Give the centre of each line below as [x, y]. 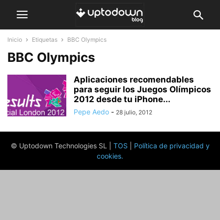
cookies [109, 156]
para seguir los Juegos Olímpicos [142, 89]
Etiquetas [45, 40]
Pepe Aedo [91, 112]
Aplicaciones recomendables [134, 80]
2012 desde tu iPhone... [122, 99]
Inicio [15, 40]
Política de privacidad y [172, 146]
